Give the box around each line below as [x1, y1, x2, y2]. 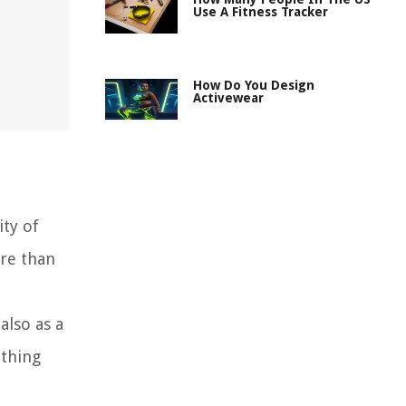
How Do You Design [193, 78, 314, 92]
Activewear [193, 91, 264, 105]
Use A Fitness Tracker [193, 5, 328, 19]
